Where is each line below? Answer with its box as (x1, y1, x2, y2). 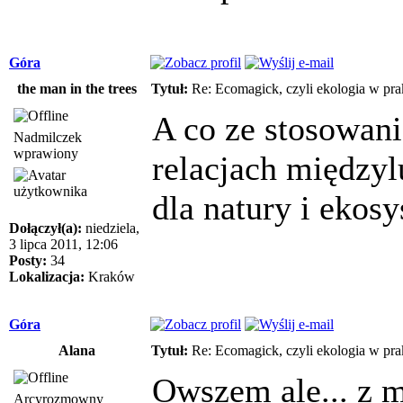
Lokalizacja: (9, 268, 85, 284)
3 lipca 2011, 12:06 (9, 236, 118, 252)
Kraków (85, 268, 135, 284)
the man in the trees (16, 80, 137, 96)
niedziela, (82, 219, 139, 236)
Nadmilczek (13, 129, 82, 145)
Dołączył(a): (9, 219, 82, 236)
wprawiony (13, 145, 78, 161)
